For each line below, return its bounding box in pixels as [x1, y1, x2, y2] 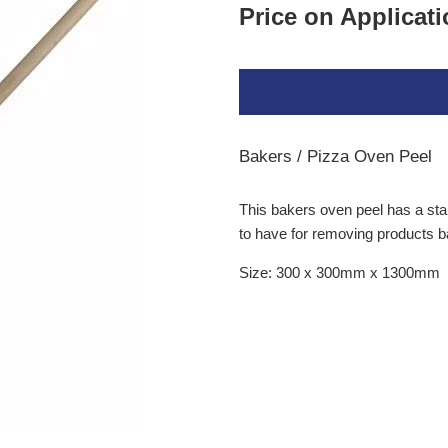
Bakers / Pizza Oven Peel [239, 147, 437, 167]
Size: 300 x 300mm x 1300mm [239, 264, 440, 282]
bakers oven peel [271, 201, 383, 219]
